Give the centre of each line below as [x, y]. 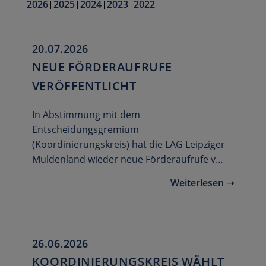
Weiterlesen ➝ [202, 183]
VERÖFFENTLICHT [84, 86]
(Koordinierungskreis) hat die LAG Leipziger [128, 145]
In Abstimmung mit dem [86, 115]
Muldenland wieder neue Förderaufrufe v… [127, 159]
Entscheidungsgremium [85, 130]
